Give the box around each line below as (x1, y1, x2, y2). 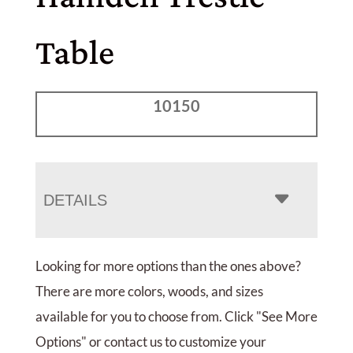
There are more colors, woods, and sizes (35, 282, 263, 299)
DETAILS (43, 191, 107, 209)
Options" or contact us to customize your (35, 333, 266, 350)
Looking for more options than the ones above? (35, 257, 301, 274)
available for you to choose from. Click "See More (35, 307, 318, 325)
